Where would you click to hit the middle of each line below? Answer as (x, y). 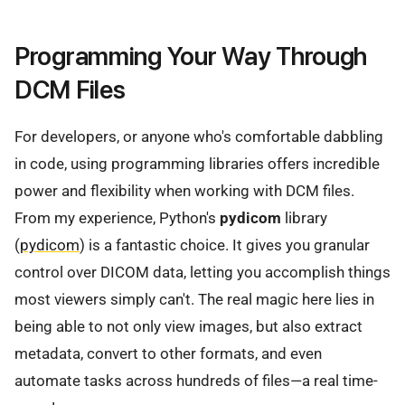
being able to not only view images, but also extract (188, 327)
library (304, 218)
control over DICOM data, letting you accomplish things (202, 273)
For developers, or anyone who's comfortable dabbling (199, 137)
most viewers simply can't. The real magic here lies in (194, 300)
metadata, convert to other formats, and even (168, 354)
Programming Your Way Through (191, 56)
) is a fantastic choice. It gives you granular (225, 245)
